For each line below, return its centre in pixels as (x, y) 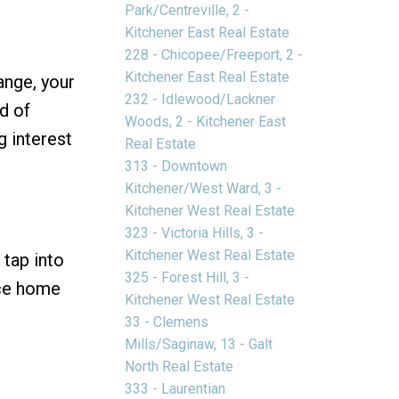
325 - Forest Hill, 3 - (187, 277)
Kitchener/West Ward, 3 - (204, 188)
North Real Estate (179, 366)
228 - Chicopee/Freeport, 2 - (214, 54)
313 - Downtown (176, 166)
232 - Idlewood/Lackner (200, 99)
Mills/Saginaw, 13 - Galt (199, 344)
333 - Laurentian (175, 388)
